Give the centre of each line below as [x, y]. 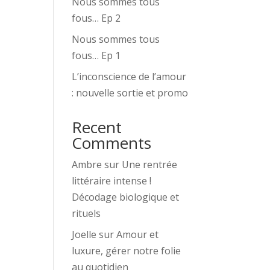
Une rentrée [150, 165]
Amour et [138, 234]
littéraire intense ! [112, 181]
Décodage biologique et [126, 197]
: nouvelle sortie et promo [130, 93]
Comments [112, 143]
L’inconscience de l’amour [129, 77]
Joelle [84, 234]
